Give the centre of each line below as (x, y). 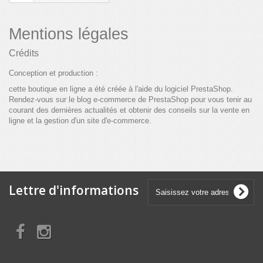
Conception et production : (53, 73)
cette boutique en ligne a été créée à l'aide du (87, 89)
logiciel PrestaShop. (199, 89)
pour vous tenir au (220, 100)
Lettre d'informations (74, 190)
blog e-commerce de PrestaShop (133, 100)
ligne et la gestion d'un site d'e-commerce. (80, 121)
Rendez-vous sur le (43, 100)
